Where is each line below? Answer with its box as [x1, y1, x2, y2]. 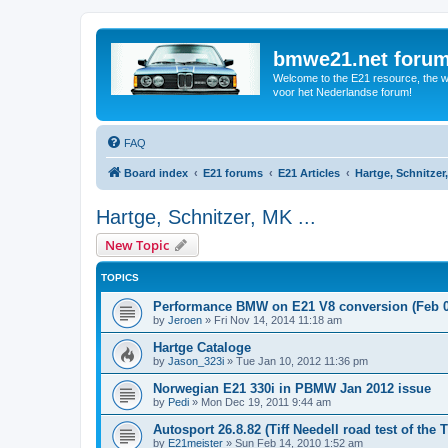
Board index [124, 166, 188, 179]
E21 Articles [278, 166, 340, 179]
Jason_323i [168, 354, 224, 367]
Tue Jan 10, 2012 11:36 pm [236, 354, 368, 367]
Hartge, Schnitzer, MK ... [96, 205, 316, 228]
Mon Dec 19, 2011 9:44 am [201, 395, 331, 408]
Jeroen [168, 313, 202, 326]
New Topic [105, 235, 169, 254]
